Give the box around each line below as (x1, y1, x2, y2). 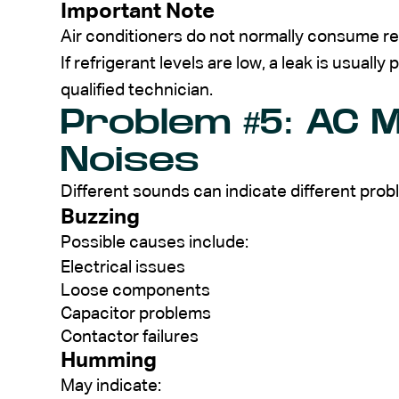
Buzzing (61, 206, 140, 228)
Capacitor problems (61, 305, 211, 322)
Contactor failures (61, 328, 199, 346)
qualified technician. (61, 81, 213, 99)
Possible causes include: (61, 233, 248, 251)
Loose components (61, 281, 210, 299)
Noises (61, 141, 199, 178)
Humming (61, 349, 157, 371)
